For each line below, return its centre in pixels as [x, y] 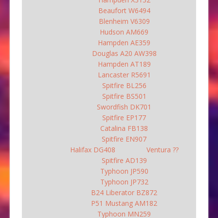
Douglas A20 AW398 [124, 53]
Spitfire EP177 [124, 117]
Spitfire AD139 [124, 160]
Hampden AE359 [124, 42]
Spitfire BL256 [124, 85]
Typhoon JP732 [124, 182]
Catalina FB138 [124, 128]
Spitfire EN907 [124, 139]
